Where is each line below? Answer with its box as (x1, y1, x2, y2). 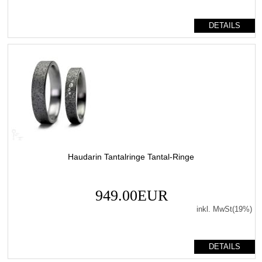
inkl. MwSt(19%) (196, 204, 252, 213)
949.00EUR (95, 187, 168, 204)
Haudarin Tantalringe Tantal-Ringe (67, 151, 194, 161)
